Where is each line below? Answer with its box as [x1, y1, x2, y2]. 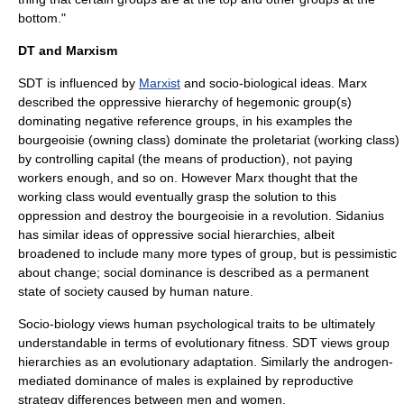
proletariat [252, 133, 310, 147]
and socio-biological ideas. [180, 76, 338, 90]
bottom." [18, 11, 66, 25]
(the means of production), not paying [134, 151, 353, 166]
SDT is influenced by [18, 76, 139, 90]
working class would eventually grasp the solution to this [18, 189, 336, 204]
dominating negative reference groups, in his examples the [18, 114, 353, 128]
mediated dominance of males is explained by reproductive [18, 373, 353, 388]
